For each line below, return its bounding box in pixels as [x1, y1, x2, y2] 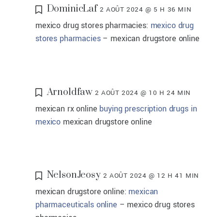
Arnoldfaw [46, 86, 93, 98]
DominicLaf [46, 3, 98, 15]
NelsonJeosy [46, 169, 101, 182]
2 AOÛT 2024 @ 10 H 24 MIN [95, 88, 191, 97]
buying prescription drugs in [99, 103, 197, 114]
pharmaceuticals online [35, 199, 117, 211]
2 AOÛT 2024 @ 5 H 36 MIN [99, 5, 192, 15]
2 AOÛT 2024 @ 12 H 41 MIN [103, 171, 199, 181]
